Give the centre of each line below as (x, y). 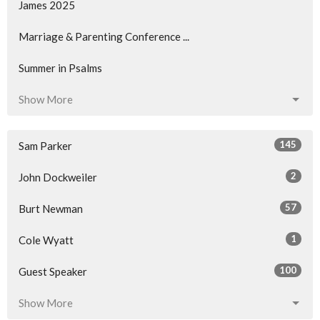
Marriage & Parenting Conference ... (104, 37)
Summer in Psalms (60, 68)
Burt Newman (51, 209)
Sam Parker (45, 146)
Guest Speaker (53, 272)
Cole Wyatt (46, 240)
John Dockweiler (58, 177)
